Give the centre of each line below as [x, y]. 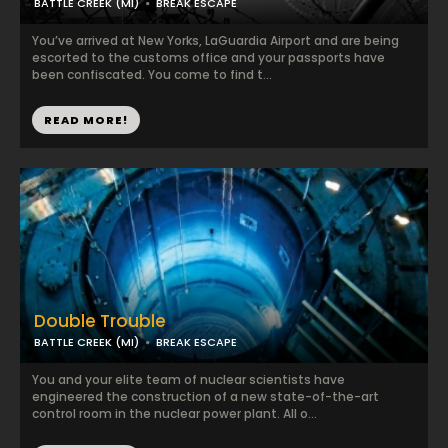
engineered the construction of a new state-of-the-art [205, 396]
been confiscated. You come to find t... [152, 74]
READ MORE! [86, 120]
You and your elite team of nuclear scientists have [188, 379]
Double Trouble [100, 321]
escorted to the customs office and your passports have [208, 57]
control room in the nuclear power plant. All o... [174, 413]
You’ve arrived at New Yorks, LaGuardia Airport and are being [215, 40]
